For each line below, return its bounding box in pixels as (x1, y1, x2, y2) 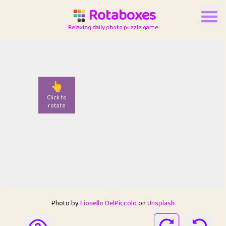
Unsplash (147, 197, 175, 209)
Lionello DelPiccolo (80, 197, 137, 209)
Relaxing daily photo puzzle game (68, 22, 158, 32)
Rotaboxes (88, 3, 156, 28)
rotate (48, 101, 66, 111)
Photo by (51, 197, 80, 209)
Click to (47, 93, 67, 103)
